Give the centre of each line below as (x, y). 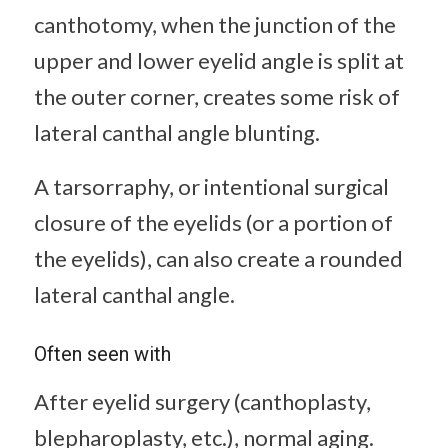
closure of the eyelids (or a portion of (213, 223)
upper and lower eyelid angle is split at (218, 60)
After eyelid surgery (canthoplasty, (202, 402)
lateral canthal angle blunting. (176, 132)
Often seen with (102, 354)
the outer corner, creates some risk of (216, 96)
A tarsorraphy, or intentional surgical (211, 187)
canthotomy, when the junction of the (214, 24)
